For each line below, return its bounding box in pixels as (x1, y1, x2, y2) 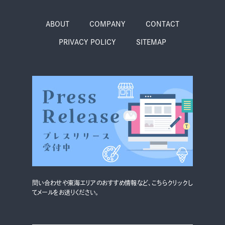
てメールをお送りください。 (32, 189, 98, 195)
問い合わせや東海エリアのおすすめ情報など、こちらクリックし (32, 179, 193, 186)
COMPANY (89, 21, 126, 28)
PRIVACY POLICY (58, 39, 116, 46)
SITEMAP (136, 39, 167, 46)
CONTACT (146, 21, 180, 28)
